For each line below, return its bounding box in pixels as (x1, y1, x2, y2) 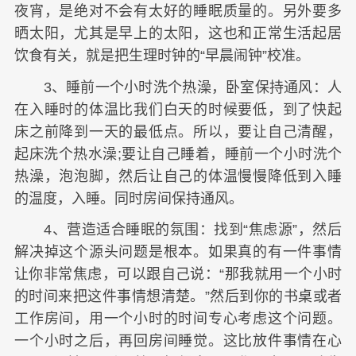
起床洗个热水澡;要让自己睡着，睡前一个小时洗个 (14, 145, 342, 162)
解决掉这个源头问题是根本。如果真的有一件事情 (14, 243, 342, 260)
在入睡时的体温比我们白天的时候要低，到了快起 (14, 101, 342, 118)
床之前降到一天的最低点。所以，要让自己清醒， (14, 123, 342, 140)
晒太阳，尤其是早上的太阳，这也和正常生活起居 (14, 25, 342, 42)
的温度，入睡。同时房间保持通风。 (14, 190, 243, 207)
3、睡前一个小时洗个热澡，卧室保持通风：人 (14, 79, 342, 95)
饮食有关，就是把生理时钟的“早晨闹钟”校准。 (14, 48, 310, 64)
